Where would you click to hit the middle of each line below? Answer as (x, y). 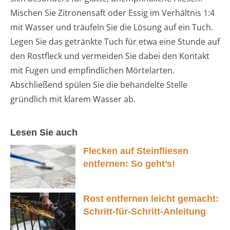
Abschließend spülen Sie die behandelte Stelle (99, 85)
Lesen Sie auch (44, 133)
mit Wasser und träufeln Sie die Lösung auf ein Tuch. (112, 27)
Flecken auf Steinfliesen (136, 151)
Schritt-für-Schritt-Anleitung (145, 211)
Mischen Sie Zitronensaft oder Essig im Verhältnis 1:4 (112, 13)
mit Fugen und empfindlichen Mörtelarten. (92, 71)
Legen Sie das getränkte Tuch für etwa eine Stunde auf (115, 42)
